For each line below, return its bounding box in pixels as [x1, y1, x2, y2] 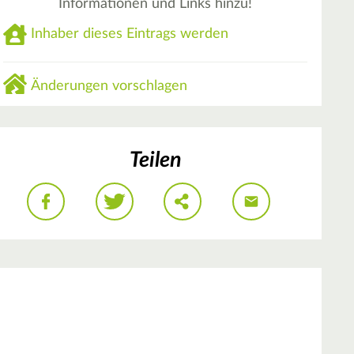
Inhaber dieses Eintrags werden [31, 27, 228, 42]
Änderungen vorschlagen [31, 78, 188, 93]
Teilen [129, 149, 182, 171]
